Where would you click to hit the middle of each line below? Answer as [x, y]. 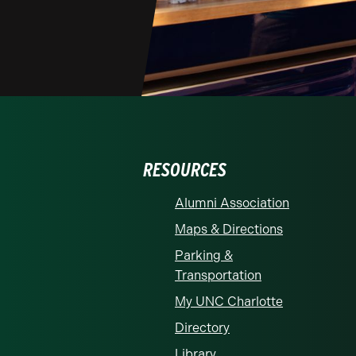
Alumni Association [232, 203]
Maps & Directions [229, 229]
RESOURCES [185, 169]
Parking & [204, 255]
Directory [202, 327]
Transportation [218, 275]
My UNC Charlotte [229, 301]
